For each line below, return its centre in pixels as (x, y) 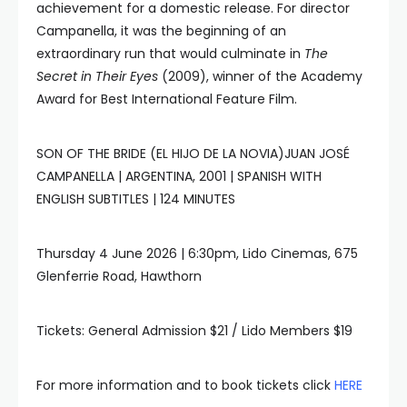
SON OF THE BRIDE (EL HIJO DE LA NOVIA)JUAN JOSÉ (193, 154)
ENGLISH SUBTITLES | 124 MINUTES (136, 199)
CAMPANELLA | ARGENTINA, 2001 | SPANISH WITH (179, 176)
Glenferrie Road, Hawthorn (119, 276)
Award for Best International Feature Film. (167, 99)
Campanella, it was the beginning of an (161, 31)
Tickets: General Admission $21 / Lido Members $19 (194, 331)
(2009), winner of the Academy (260, 76)
